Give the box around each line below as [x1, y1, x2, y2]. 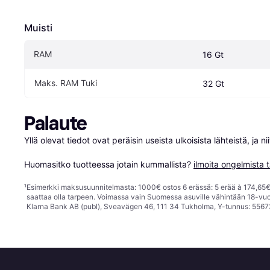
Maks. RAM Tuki [34, 78, 97, 89]
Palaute [24, 112, 87, 136]
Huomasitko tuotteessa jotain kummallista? [24, 159, 193, 170]
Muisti [24, 22, 52, 34]
